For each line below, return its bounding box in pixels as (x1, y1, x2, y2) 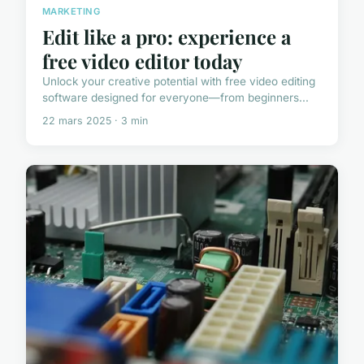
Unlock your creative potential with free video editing (42, 75, 315, 89)
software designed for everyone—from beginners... (42, 91, 309, 105)
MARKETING (42, 6, 101, 18)
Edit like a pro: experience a (42, 24, 291, 50)
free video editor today (42, 48, 242, 75)
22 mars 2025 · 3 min (42, 115, 148, 128)
